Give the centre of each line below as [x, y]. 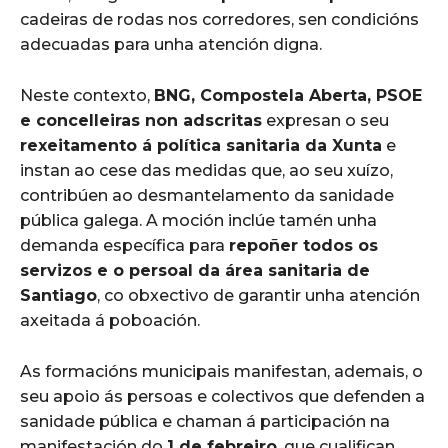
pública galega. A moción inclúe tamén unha [198, 220]
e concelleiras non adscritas [141, 120]
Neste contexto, [87, 95]
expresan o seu [325, 120]
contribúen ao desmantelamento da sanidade [207, 195]
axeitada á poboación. [110, 320]
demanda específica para [124, 245]
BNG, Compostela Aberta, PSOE [288, 95]
